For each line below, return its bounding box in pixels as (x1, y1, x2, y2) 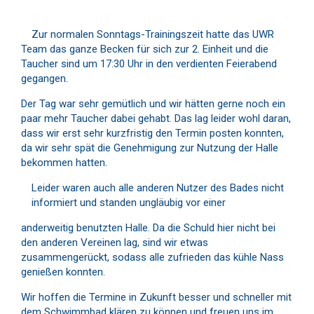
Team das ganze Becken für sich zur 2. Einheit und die (21, 43, 268, 55)
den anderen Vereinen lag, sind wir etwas (21, 236, 208, 249)
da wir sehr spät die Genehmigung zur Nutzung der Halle (21, 142, 278, 154)
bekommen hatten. (21, 156, 107, 169)
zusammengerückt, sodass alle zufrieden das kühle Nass (21, 251, 284, 264)
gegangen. (21, 72, 68, 85)
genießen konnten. (21, 266, 105, 278)
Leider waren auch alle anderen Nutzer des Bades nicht (32, 182, 284, 194)
